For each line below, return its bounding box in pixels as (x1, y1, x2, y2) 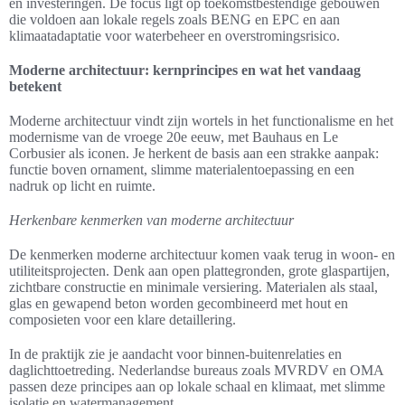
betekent (9, 79, 61, 95)
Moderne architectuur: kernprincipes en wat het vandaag (9, 62, 361, 79)
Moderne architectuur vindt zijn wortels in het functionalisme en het (9, 113, 393, 129)
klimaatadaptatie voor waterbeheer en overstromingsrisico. (9, 28, 340, 44)
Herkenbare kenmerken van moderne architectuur (9, 212, 294, 229)
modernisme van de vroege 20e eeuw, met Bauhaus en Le (9, 129, 338, 146)
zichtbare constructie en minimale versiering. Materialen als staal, (9, 279, 378, 296)
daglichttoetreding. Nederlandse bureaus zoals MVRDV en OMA (9, 363, 383, 379)
